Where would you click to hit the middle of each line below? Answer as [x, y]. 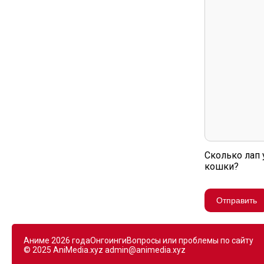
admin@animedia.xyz [145, 250]
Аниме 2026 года [57, 240]
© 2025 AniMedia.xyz [64, 250]
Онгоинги [108, 240]
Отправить [237, 200]
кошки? [222, 166]
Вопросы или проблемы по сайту [190, 240]
